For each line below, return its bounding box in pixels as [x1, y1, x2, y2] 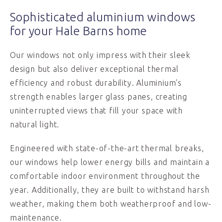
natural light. [10, 120, 60, 129]
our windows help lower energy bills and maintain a [10, 158, 210, 166]
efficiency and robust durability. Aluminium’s [10, 78, 182, 87]
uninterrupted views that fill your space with [10, 106, 183, 115]
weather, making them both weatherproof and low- [10, 199, 212, 208]
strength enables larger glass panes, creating [10, 92, 187, 101]
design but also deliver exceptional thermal [10, 64, 179, 73]
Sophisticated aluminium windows [10, 10, 196, 24]
